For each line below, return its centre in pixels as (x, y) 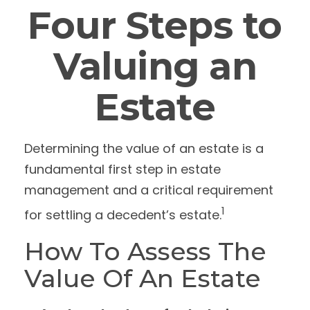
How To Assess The (145, 251)
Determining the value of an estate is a (144, 148)
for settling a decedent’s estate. (123, 215)
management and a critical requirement (149, 190)
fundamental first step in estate (122, 169)
